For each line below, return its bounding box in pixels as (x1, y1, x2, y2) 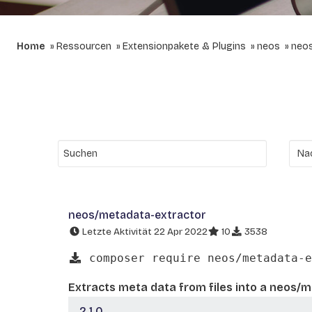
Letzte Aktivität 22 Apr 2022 (80, 226, 208, 237)
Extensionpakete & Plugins (123, 40, 246, 52)
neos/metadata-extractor (68, 208, 206, 221)
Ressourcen (56, 40, 111, 52)
